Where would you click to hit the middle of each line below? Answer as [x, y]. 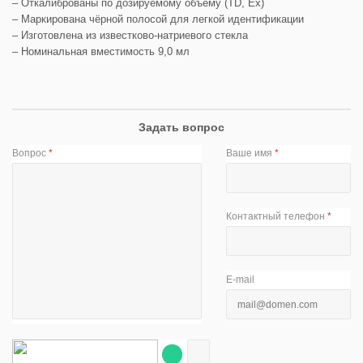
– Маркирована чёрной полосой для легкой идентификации [158, 19]
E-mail [241, 279]
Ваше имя [251, 153]
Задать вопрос [181, 127]
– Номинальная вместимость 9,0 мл [101, 51]
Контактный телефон [277, 216]
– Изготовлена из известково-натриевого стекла [130, 35]
